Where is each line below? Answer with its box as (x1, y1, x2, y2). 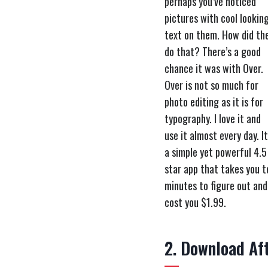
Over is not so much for (165, 77, 258, 93)
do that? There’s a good (165, 43, 261, 59)
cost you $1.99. (165, 194, 226, 210)
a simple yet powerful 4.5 (165, 144, 267, 160)
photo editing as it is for (165, 93, 263, 109)
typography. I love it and (165, 110, 261, 126)
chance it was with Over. (165, 60, 263, 76)
